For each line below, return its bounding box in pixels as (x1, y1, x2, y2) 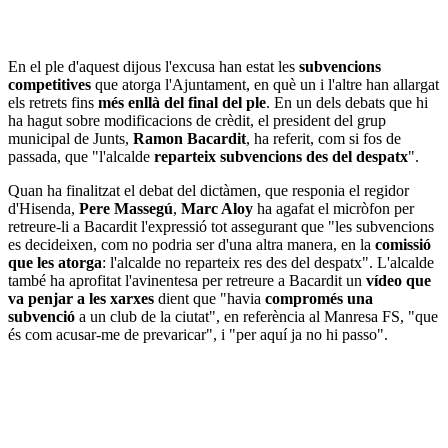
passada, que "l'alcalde (8, 147, 154, 165)
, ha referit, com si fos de (246, 129, 401, 147)
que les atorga (8, 253, 102, 271)
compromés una (265, 289, 373, 307)
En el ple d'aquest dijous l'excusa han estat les (8, 57, 299, 75)
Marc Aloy (181, 199, 253, 217)
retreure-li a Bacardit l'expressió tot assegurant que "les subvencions (8, 217, 434, 235)
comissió (375, 235, 431, 253)
